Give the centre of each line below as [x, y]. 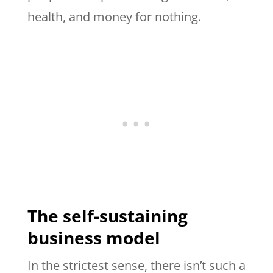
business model [94, 238]
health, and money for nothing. [115, 17]
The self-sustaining [107, 216]
